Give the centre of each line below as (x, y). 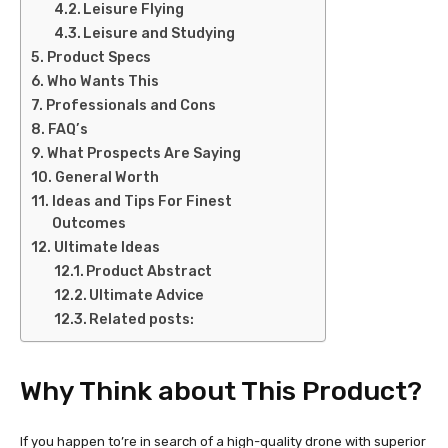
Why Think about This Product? (221, 391)
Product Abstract (149, 272)
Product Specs (98, 58)
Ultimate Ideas (106, 248)
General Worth (106, 178)
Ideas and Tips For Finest (141, 202)
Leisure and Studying (159, 34)
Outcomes (88, 224)
